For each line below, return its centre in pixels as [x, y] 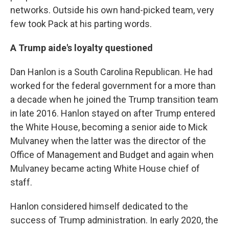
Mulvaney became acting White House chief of [105, 168]
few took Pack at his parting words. [81, 24]
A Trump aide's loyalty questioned [82, 48]
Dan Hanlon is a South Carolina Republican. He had [111, 72]
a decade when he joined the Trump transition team [114, 99]
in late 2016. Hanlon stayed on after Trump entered [113, 113]
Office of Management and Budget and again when [112, 155]
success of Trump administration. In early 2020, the [114, 220]
